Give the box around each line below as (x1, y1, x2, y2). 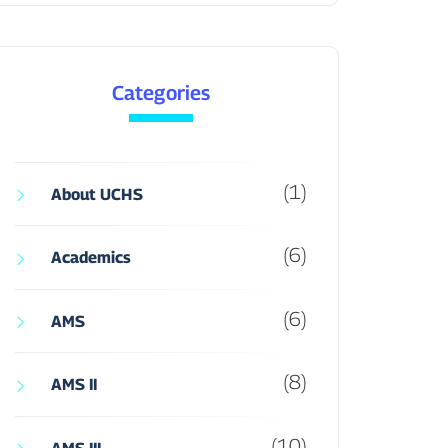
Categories (112, 80, 210, 105)
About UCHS (50, 184, 143, 204)
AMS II (50, 375, 98, 395)
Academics (50, 248, 132, 268)
